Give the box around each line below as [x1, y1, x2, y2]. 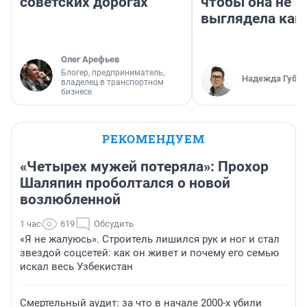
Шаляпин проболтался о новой [20, 175, 230, 192]
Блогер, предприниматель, [61, 68, 164, 78]
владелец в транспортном [61, 77, 164, 88]
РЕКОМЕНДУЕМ [102, 131, 205, 147]
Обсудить [94, 219, 134, 230]
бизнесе [61, 87, 92, 97]
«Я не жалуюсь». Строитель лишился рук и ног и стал [20, 233, 280, 246]
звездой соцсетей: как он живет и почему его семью [20, 247, 279, 260]
